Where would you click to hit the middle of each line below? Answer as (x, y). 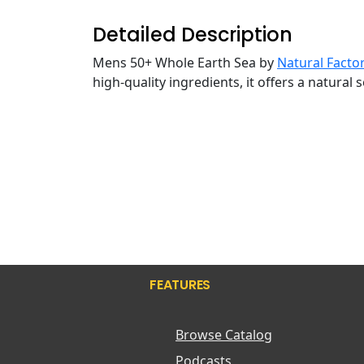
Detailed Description (193, 35)
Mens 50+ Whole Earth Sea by (185, 63)
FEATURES (180, 285)
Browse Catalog (224, 335)
